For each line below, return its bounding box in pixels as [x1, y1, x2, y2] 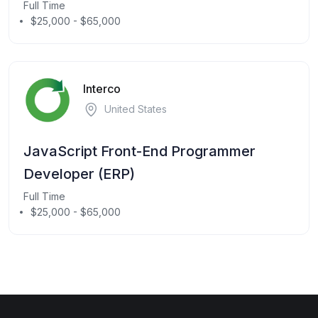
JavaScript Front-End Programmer [23, 143, 256, 160]
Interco [83, 81, 121, 96]
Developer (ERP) [23, 165, 135, 183]
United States [104, 102, 167, 115]
